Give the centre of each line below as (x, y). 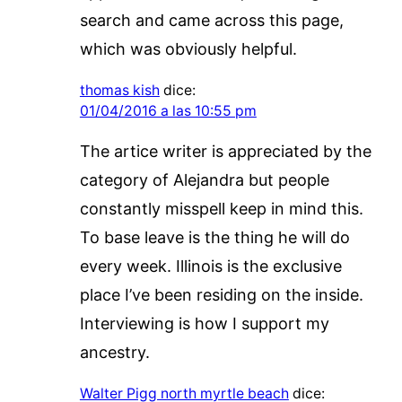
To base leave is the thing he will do (214, 237)
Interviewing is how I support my (204, 323)
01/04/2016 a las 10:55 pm (168, 110)
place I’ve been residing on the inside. (221, 294)
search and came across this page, (211, 20)
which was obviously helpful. (188, 48)
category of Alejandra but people (204, 179)
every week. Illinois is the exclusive (210, 266)
